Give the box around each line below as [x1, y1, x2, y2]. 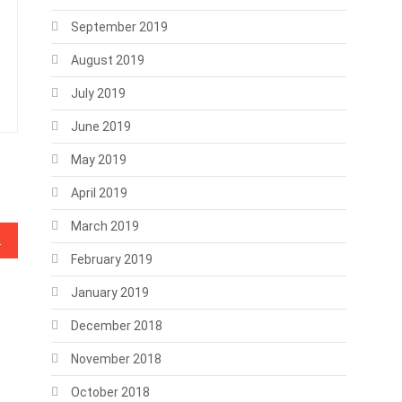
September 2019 [70, 20, 168, 34]
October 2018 [70, 385, 150, 399]
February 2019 [70, 252, 153, 267]
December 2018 [70, 319, 162, 333]
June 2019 [70, 119, 131, 134]
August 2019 [70, 53, 144, 67]
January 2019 [70, 285, 149, 300]
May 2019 [70, 153, 127, 167]
